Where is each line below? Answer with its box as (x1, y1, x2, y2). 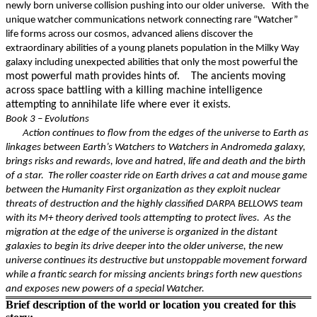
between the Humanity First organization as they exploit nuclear (6, 185, 280, 195)
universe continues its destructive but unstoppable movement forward (6, 255, 307, 266)
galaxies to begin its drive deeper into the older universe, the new (6, 241, 283, 252)
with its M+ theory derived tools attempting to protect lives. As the (6, 213, 291, 224)
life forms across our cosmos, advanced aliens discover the (6, 29, 253, 40)
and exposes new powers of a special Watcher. (6, 284, 204, 294)
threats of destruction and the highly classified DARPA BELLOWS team (6, 199, 303, 209)
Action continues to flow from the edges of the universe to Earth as (23, 128, 309, 139)
